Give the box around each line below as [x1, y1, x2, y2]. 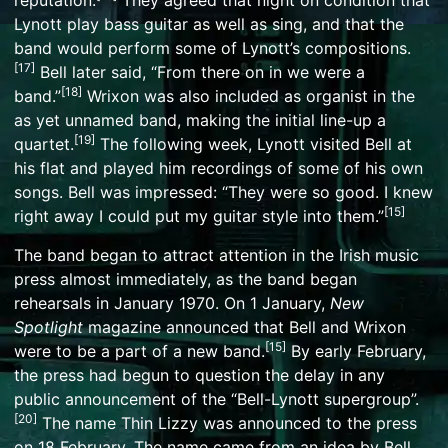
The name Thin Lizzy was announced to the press [37, 412, 417, 433]
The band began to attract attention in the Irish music [14, 244, 419, 265]
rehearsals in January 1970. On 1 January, [14, 292, 330, 313]
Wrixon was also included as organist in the [82, 86, 415, 107]
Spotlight [14, 316, 83, 337]
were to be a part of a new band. [14, 340, 265, 361]
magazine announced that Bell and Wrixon [83, 316, 406, 337]
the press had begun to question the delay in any [14, 364, 385, 385]
